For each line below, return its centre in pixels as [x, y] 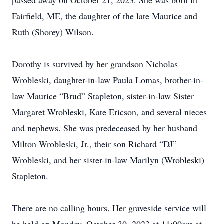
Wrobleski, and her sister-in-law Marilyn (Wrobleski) [108, 160]
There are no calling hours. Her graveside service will [109, 208]
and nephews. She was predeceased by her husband [105, 128]
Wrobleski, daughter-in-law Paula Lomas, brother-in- [108, 80]
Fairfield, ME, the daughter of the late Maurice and [105, 16]
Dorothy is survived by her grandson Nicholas [95, 64]
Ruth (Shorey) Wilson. [53, 32]
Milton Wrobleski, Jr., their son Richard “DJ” [94, 144]
